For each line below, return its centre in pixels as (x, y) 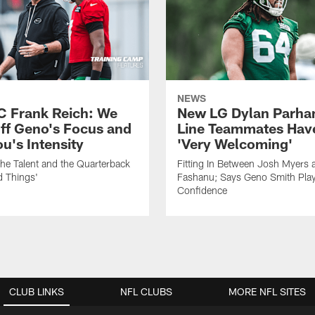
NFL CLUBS (146, 292)
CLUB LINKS (37, 292)
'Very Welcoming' (235, 144)
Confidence (202, 191)
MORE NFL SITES (267, 292)
